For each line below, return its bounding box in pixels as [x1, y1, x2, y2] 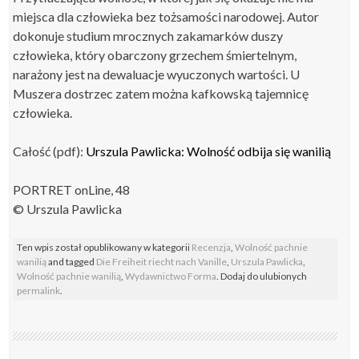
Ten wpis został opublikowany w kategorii [17, 241, 192, 253]
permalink [17, 284, 61, 296]
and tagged [46, 256, 97, 268]
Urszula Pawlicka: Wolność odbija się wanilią [86, 143, 332, 159]
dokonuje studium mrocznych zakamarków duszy [13, 28, 284, 43]
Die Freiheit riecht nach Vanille [96, 256, 228, 268]
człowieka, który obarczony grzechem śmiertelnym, [13, 47, 297, 63]
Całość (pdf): [13, 143, 87, 159]
